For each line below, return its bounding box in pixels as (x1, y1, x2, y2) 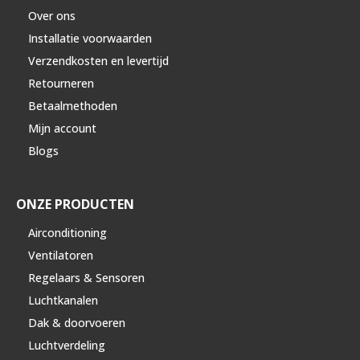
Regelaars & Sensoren (28, 269, 145, 285)
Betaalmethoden (28, 97, 117, 113)
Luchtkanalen (28, 292, 98, 308)
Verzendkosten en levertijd (28, 52, 169, 68)
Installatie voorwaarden (28, 30, 152, 46)
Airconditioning (28, 224, 107, 240)
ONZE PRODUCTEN (16, 194, 134, 213)
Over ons (28, 7, 76, 23)
